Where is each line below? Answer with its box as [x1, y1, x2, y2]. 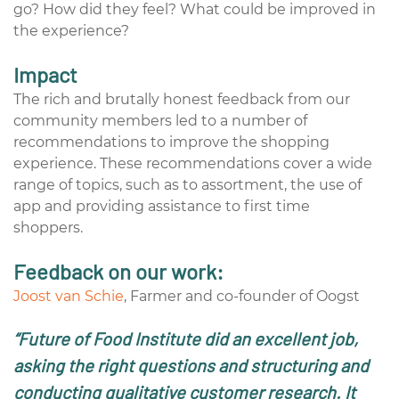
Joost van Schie [13, 287, 124, 305]
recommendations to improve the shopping [13, 133, 330, 151]
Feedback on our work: [13, 257, 224, 284]
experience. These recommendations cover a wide [13, 154, 372, 172]
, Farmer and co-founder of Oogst [124, 287, 360, 305]
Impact [13, 61, 77, 87]
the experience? [13, 21, 129, 39]
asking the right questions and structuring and [13, 354, 369, 376]
